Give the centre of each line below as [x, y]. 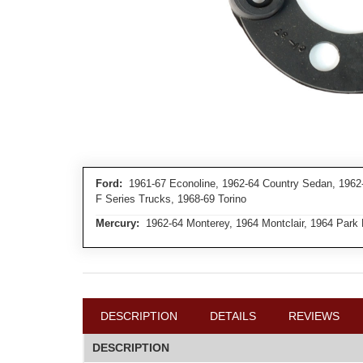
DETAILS [233, 316]
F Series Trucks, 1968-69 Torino [171, 199]
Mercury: [117, 223]
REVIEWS [314, 316]
